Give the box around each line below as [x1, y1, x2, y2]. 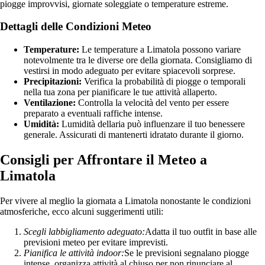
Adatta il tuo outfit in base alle [145, 226, 257, 237]
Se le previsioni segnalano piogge [124, 247, 249, 258]
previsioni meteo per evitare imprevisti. [24, 237, 168, 247]
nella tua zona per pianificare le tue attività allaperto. [24, 87, 217, 98]
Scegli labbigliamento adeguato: [24, 226, 145, 237]
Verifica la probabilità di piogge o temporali [82, 76, 245, 87]
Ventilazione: [24, 98, 76, 108]
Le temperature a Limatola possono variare [79, 44, 241, 55]
